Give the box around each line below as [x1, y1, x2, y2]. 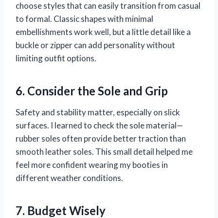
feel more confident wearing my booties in [16, 159, 168, 170]
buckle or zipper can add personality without [16, 39, 175, 50]
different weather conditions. [16, 172, 123, 183]
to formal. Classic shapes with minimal [16, 13, 153, 24]
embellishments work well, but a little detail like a [16, 26, 191, 37]
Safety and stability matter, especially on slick [16, 107, 180, 117]
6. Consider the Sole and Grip [16, 83, 168, 98]
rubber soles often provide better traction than [16, 133, 186, 144]
